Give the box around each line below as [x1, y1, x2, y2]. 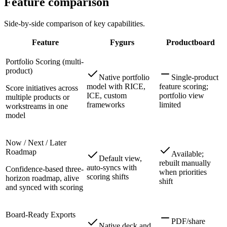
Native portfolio [99, 72, 149, 82]
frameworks [87, 100, 125, 109]
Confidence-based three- [6, 164, 84, 173]
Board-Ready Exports [6, 210, 75, 219]
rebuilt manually [159, 158, 211, 167]
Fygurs [109, 37, 134, 47]
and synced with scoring [6, 182, 83, 192]
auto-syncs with [87, 163, 137, 172]
